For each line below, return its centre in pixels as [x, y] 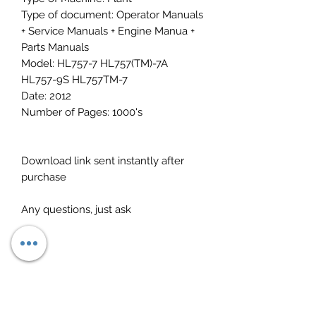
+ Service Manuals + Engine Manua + [108, 31]
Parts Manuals [55, 47]
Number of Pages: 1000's [82, 112]
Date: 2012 [46, 96]
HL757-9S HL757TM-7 [74, 80]
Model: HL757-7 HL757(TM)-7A [95, 63]
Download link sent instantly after [103, 161]
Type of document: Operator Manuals [112, 15]
